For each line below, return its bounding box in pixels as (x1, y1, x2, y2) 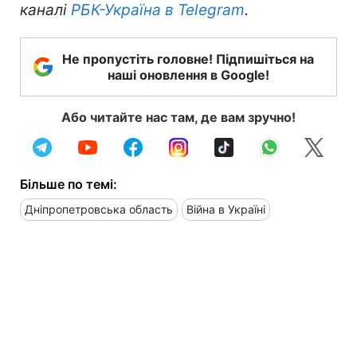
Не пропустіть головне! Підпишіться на (62, 50, 314, 67)
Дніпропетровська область (25, 202, 173, 216)
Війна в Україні (186, 202, 265, 216)
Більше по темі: (20, 175, 117, 192)
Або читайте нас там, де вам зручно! (61, 108, 296, 125)
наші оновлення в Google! (107, 66, 269, 83)
